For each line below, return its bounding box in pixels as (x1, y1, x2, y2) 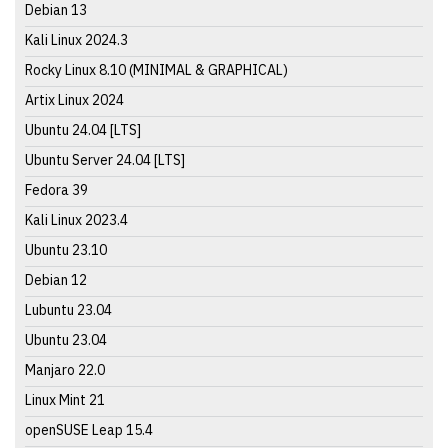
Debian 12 (25, 270, 87, 289)
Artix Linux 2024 (25, 90, 124, 109)
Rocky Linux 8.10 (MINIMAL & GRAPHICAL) (25, 60, 288, 79)
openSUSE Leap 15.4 (25, 420, 153, 439)
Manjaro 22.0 (25, 360, 105, 379)
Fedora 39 (25, 180, 88, 199)
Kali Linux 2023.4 (25, 210, 128, 229)
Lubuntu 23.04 (25, 300, 112, 319)
